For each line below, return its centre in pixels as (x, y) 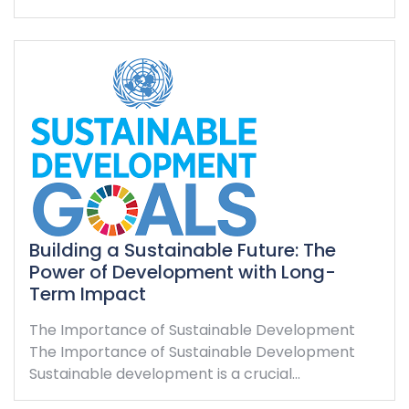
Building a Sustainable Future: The (183, 250)
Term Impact (88, 294)
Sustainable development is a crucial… (165, 373)
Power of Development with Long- (183, 272)
